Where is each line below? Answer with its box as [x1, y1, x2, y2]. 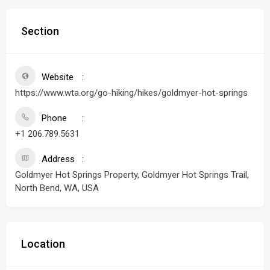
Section [21, 25, 59, 37]
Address [42, 154, 75, 165]
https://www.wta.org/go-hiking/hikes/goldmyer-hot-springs [15, 87, 248, 98]
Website [42, 72, 74, 83]
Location [21, 237, 65, 250]
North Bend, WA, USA [15, 183, 99, 193]
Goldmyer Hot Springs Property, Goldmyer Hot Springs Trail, [15, 169, 249, 180]
